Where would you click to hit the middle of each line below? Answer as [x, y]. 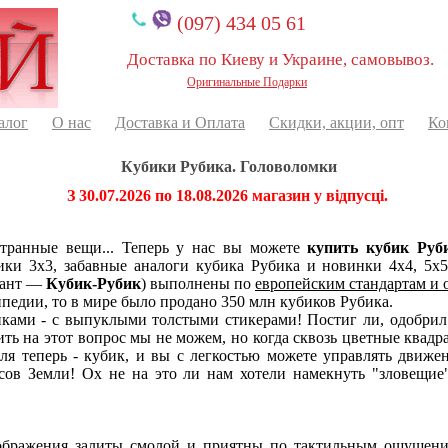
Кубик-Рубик [93, 283]
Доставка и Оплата [180, 122]
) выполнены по [198, 283]
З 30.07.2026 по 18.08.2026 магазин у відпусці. [227, 195]
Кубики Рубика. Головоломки [228, 166]
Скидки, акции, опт [336, 122]
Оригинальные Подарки [247, 82]
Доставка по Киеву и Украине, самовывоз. [280, 59]
